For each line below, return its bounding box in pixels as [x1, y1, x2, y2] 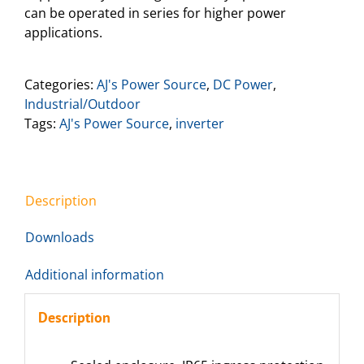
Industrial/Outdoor [24, 94, 141, 113]
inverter [175, 114, 224, 132]
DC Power [213, 75, 273, 93]
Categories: [24, 75, 97, 93]
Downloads [25, 227, 94, 246]
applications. [24, 23, 102, 41]
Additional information [25, 265, 164, 284]
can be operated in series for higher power [24, 3, 286, 22]
